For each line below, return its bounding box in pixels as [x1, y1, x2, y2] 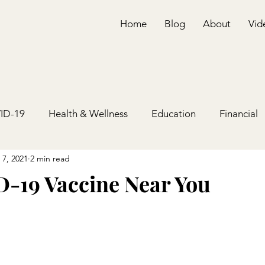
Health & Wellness [49, 108, 128, 120]
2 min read [30, 153, 70, 164]
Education [151, 108, 196, 120]
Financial [219, 108, 258, 120]
